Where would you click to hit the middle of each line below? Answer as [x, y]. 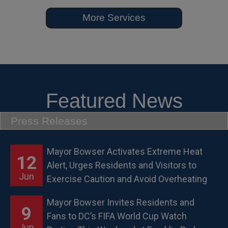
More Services [114, 17]
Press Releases [49, 121]
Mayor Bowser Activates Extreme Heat [125, 152]
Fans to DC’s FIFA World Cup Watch [117, 216]
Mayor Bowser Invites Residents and [121, 203]
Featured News [114, 101]
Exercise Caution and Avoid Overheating [127, 179]
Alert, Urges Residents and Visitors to [122, 165]
